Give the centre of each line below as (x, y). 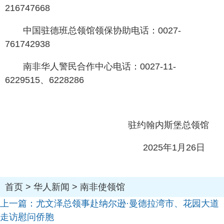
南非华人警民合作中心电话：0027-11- (99, 66)
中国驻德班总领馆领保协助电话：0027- (102, 30)
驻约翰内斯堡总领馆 (173, 125)
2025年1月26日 (181, 147)
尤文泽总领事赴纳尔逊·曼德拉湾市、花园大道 (127, 203)
